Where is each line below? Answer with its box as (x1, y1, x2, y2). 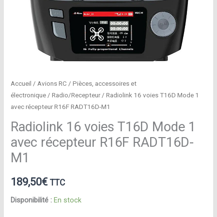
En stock (54, 196, 82, 205)
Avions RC (37, 79, 67, 87)
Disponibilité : (11, 196, 52, 205)
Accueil (11, 79, 32, 87)
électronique (11, 91, 46, 99)
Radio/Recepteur (52, 91, 101, 99)
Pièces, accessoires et (73, 79, 137, 87)
